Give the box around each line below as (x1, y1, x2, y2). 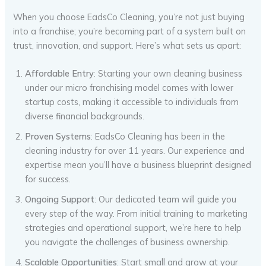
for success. (25, 173, 71, 185)
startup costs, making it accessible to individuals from (25, 96, 239, 108)
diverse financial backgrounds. (25, 110, 145, 122)
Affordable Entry (25, 68, 94, 80)
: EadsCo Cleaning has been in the (91, 131, 226, 142)
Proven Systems (25, 131, 91, 142)
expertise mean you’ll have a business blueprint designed (25, 159, 252, 171)
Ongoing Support (25, 194, 95, 205)
